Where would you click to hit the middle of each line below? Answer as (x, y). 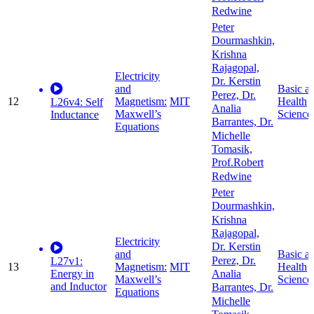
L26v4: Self (77, 102)
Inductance (75, 115)
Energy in (72, 274)
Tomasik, (232, 149)
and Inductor (78, 287)
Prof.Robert (238, 163)
